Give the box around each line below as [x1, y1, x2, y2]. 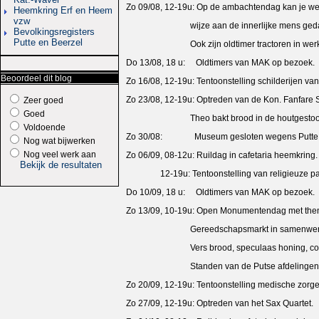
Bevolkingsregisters [14, 26, 95, 37]
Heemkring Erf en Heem [14, 4, 113, 16]
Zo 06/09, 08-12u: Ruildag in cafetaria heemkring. [126, 150, 318, 160]
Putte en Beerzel [14, 36, 83, 48]
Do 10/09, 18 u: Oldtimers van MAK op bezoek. [126, 187, 315, 197]
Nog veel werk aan [21, 149, 96, 159]
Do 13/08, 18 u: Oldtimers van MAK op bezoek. [126, 57, 315, 68]
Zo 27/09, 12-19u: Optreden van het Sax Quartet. [126, 298, 313, 308]
